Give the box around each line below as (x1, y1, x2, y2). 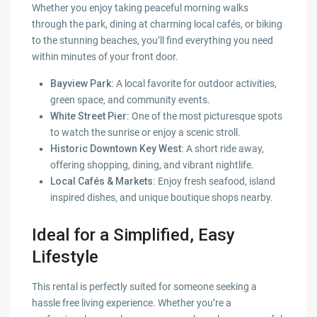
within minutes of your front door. (32, 51, 179, 63)
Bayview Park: (50, 78, 115, 90)
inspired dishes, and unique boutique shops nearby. (50, 192, 274, 204)
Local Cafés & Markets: (50, 175, 156, 188)
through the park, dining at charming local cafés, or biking (32, 18, 283, 30)
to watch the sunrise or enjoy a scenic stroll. (50, 127, 241, 139)
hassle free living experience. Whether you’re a (32, 297, 232, 309)
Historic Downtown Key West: (50, 143, 185, 155)
